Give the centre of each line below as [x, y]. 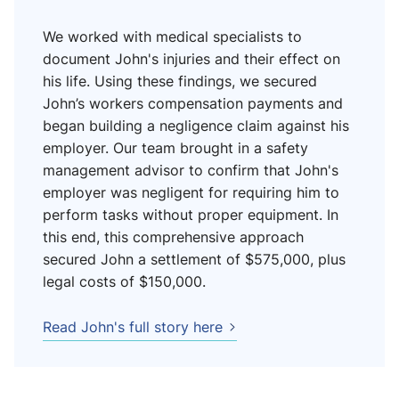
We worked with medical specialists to [172, 37]
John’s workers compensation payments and [193, 103]
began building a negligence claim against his [196, 126]
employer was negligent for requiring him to [191, 192]
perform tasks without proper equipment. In [191, 215]
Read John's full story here [133, 327]
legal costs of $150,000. [124, 281]
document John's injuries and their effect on [191, 59]
